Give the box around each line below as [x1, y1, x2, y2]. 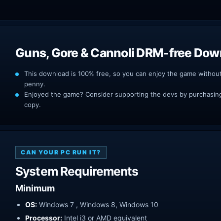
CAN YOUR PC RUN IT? [21, 148, 101, 156]
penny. [24, 79, 45, 88]
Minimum [15, 183, 55, 193]
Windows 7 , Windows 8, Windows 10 [37, 200, 158, 209]
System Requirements [15, 163, 139, 179]
